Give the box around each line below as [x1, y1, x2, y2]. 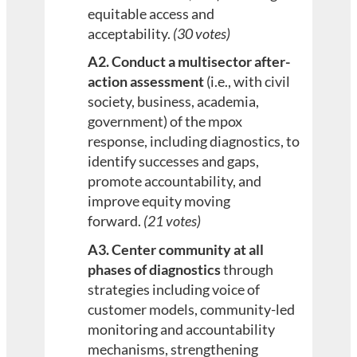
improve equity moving [88, 192, 231, 210]
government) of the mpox [88, 112, 243, 131]
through [221, 261, 274, 279]
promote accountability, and [88, 172, 262, 190]
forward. [88, 212, 144, 230]
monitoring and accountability [88, 320, 276, 339]
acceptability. [88, 24, 174, 42]
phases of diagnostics [88, 261, 222, 279]
